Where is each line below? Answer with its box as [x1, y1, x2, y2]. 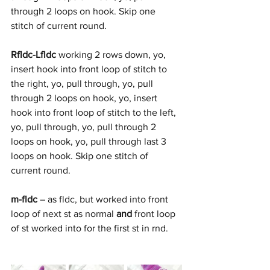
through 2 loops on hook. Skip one [11, 6, 158, 16]
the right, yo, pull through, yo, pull [11, 78, 155, 89]
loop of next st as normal [11, 209, 116, 219]
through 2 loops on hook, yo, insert [11, 93, 160, 103]
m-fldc [11, 194, 37, 204]
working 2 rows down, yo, [56, 49, 168, 60]
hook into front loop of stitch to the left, [11, 107, 178, 118]
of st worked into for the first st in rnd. [11, 223, 171, 233]
